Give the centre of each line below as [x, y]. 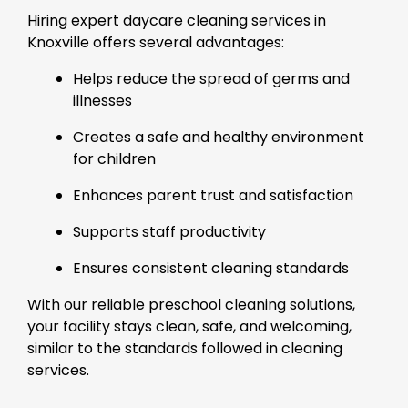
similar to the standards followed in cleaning [185, 348]
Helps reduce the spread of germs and [211, 78]
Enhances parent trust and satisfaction [213, 195]
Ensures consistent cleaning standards [211, 268]
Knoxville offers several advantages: [156, 42]
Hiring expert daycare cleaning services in [177, 20]
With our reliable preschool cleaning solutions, [191, 304]
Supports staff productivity [169, 231]
